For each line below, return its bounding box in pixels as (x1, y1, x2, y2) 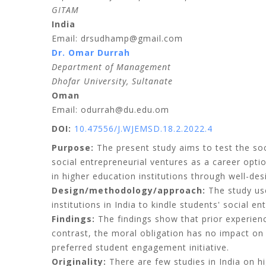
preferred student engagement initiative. (52, 242, 229, 253)
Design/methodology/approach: (52, 185, 208, 196)
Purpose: (52, 142, 97, 153)
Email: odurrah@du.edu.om (52, 104, 169, 115)
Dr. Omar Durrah (52, 47, 130, 58)
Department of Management (52, 61, 171, 72)
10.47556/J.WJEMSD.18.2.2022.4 (74, 123, 213, 134)
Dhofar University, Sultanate (52, 75, 173, 87)
